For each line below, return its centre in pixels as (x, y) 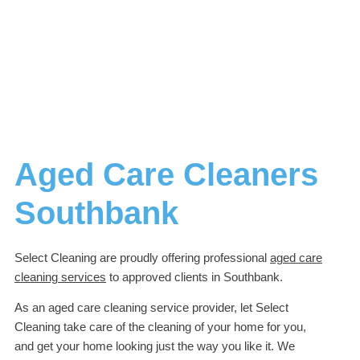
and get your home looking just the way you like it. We (155, 347)
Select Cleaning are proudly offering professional (142, 258)
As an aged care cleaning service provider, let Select (151, 308)
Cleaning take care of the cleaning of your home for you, (160, 327)
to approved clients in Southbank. (194, 277)
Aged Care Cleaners (166, 174)
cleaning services (60, 277)
